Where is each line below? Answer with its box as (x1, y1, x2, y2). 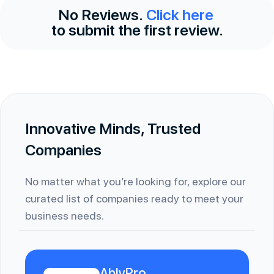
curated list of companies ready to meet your (25, 192, 243, 205)
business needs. (25, 209, 104, 222)
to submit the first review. (51, 21, 223, 39)
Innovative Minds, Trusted (25, 119, 201, 138)
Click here (146, 6, 213, 24)
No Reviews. (57, 6, 143, 24)
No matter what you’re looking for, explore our (25, 175, 246, 188)
